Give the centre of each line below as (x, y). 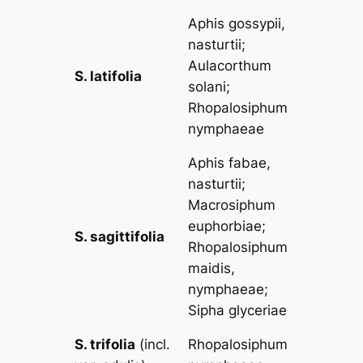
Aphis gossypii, (237, 24)
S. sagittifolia (120, 237)
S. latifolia (109, 77)
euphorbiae (225, 226)
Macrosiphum (232, 205)
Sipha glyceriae (238, 311)
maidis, (212, 269)
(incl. (153, 345)
